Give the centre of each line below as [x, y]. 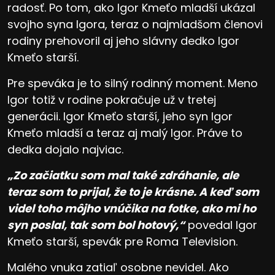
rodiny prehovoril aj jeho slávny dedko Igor [123, 41]
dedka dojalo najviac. [65, 149]
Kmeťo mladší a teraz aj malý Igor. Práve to [125, 133]
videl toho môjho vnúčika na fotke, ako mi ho [132, 208]
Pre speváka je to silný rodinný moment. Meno [133, 83]
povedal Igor [221, 225]
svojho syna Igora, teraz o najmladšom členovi [135, 24]
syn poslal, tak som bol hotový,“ [96, 225]
